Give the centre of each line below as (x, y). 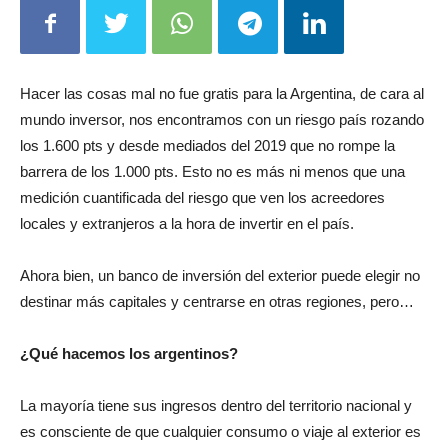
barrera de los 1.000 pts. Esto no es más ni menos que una (212, 172)
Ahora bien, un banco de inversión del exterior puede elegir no (220, 276)
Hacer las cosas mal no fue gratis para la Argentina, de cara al (222, 94)
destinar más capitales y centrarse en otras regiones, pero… (217, 302)
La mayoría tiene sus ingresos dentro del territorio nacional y (216, 406)
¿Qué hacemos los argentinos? (129, 354)
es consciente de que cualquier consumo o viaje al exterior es (220, 432)
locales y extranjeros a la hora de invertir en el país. (187, 224)
